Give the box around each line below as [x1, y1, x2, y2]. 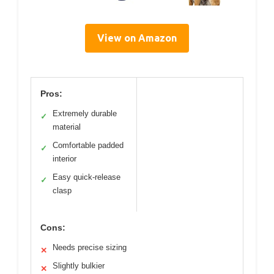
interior [53, 154, 76, 164]
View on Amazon [97, 32, 177, 44]
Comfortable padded [53, 141, 124, 150]
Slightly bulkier [53, 261, 105, 271]
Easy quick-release [53, 172, 120, 182]
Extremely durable [53, 109, 117, 119]
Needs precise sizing [53, 243, 127, 253]
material [53, 122, 81, 132]
